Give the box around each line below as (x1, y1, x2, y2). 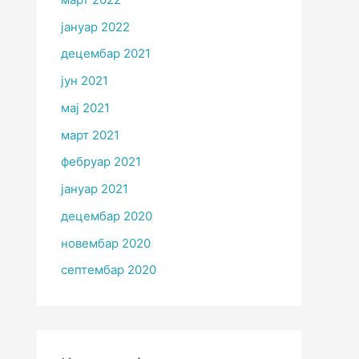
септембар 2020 (61, 262, 156, 278)
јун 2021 (61, 73, 108, 89)
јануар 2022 (61, 18, 130, 34)
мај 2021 (61, 99, 110, 115)
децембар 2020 (61, 208, 152, 224)
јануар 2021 (61, 181, 128, 197)
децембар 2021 (61, 46, 151, 62)
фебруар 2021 (61, 154, 141, 170)
